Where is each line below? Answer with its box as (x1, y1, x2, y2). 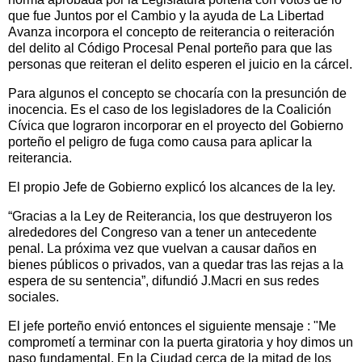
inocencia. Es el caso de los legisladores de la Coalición (8, 103, 331, 117)
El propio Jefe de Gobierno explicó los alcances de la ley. (8, 180, 335, 195)
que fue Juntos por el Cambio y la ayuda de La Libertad (8, 9, 324, 23)
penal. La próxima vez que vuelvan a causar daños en (8, 241, 317, 255)
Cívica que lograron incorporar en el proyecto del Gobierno (8, 119, 343, 133)
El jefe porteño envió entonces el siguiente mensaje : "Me (8, 318, 336, 333)
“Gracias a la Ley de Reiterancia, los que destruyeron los (8, 208, 332, 223)
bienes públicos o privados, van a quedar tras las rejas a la (8, 257, 343, 271)
